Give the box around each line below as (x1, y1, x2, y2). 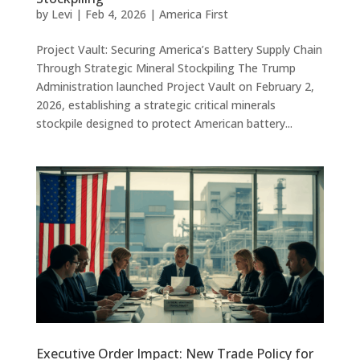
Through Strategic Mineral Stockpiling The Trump (35, 59, 296, 76)
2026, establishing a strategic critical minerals (35, 96, 276, 112)
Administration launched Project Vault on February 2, (35, 78, 314, 94)
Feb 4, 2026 (84, 6, 146, 22)
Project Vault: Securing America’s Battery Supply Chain (35, 41, 322, 57)
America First (158, 6, 228, 22)
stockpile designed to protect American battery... (35, 115, 292, 131)
